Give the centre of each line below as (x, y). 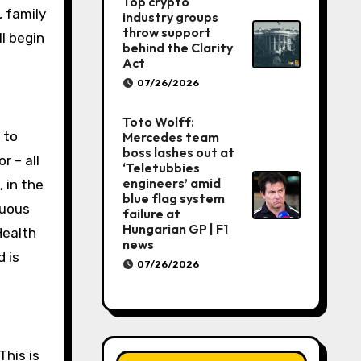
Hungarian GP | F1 (175, 229)
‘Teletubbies (161, 168)
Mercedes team (170, 137)
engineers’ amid (171, 183)
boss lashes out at (178, 152)
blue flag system (173, 198)
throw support (166, 32)
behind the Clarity (177, 48)
